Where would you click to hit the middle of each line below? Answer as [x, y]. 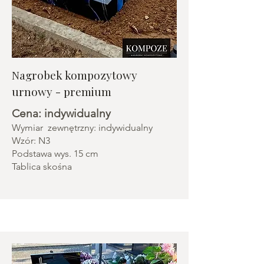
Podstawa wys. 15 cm [55, 154]
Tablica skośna [42, 166]
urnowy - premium [62, 91]
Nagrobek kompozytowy [75, 75]
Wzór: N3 [31, 141]
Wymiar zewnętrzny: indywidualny [82, 128]
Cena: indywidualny [61, 113]
